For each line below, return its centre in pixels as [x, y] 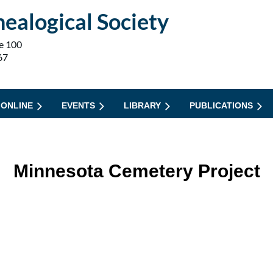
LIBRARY [142, 105]
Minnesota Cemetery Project [136, 171]
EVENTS [78, 105]
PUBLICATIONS [221, 105]
